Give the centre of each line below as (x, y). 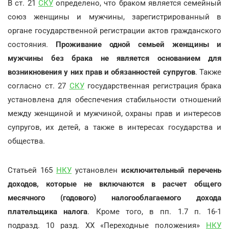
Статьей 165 (32, 170)
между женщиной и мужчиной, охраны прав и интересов (114, 113)
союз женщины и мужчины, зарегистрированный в (114, 17)
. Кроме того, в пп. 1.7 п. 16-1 (154, 211)
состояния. (32, 44)
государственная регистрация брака (153, 86)
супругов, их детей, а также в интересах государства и (114, 127)
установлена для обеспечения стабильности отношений (114, 99)
